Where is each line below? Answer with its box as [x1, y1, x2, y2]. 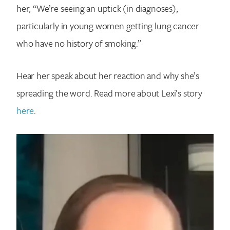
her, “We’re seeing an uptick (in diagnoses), [16, 2, 178, 15]
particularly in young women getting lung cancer [16, 19, 199, 32]
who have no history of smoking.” [16, 36, 141, 50]
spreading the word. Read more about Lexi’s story [16, 86, 202, 100]
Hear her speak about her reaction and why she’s [16, 68, 199, 82]
